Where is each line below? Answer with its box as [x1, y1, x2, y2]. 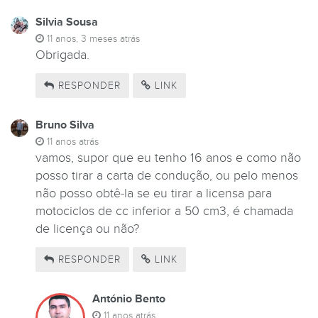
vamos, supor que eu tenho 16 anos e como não [35, 150, 301, 166]
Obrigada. [35, 48, 89, 63]
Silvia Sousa [35, 15, 98, 30]
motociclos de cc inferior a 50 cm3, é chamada [35, 204, 293, 219]
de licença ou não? [35, 221, 139, 237]
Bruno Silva [35, 118, 94, 133]
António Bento [92, 291, 165, 306]
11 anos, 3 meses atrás [47, 33, 140, 45]
